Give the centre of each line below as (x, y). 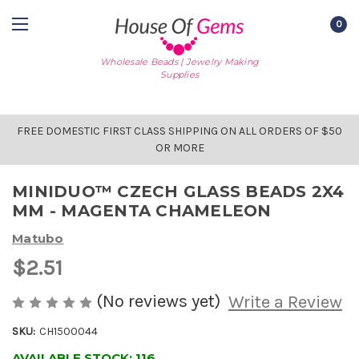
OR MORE (179, 148)
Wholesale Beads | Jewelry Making (179, 61)
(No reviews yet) (158, 301)
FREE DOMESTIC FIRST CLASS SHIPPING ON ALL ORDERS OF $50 (179, 131)
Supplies (179, 74)
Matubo (38, 238)
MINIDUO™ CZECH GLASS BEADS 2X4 (178, 192)
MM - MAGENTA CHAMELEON (142, 211)
